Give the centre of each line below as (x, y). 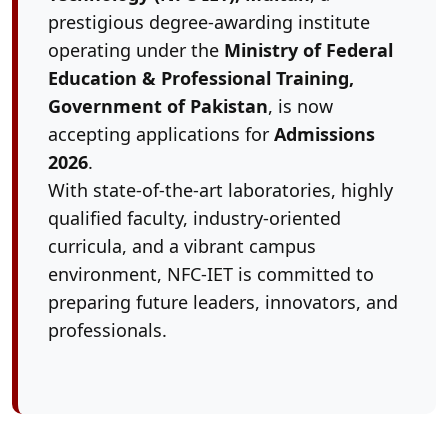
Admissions (324, 133)
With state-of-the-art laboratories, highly (220, 189)
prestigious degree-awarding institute (209, 21)
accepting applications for (161, 133)
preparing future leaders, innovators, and (223, 301)
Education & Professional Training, (201, 77)
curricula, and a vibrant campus (182, 245)
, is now (300, 105)
